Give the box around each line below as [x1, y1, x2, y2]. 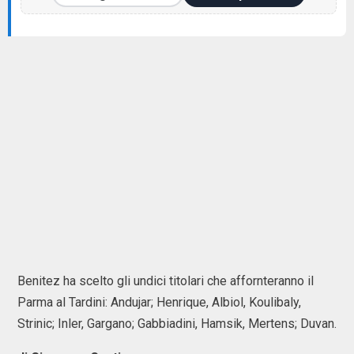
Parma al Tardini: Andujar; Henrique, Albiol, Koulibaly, [17, 295, 301, 310]
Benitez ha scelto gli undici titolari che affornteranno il [17, 273, 314, 288]
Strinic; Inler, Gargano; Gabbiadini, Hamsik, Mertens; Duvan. [17, 316, 337, 331]
